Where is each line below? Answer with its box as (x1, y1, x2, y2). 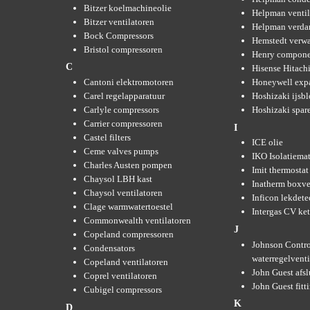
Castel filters (84, 132, 131, 143)
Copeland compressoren (84, 229, 174, 240)
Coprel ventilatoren (84, 271, 157, 282)
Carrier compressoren (84, 118, 163, 129)
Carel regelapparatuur (84, 91, 165, 102)
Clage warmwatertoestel (84, 201, 173, 212)
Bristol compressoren (84, 44, 163, 55)
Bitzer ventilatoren (84, 16, 154, 27)
